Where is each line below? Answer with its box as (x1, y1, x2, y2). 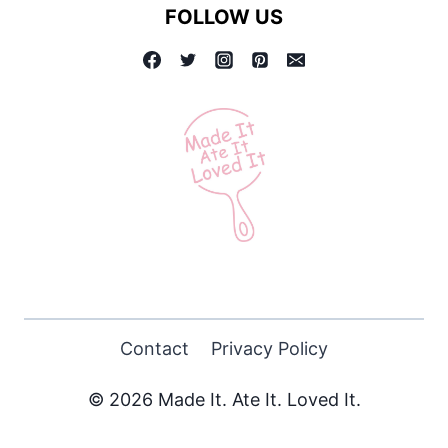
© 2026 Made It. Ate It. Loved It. (87, 389, 361, 411)
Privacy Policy (210, 337, 328, 359)
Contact (120, 337, 190, 359)
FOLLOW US (165, 5, 283, 30)
